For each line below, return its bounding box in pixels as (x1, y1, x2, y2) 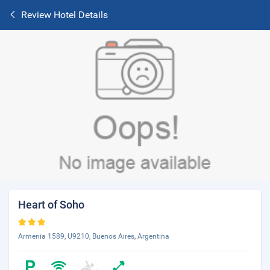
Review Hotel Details (21, 9, 108, 20)
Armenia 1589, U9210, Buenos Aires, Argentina (18, 232, 169, 240)
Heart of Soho (18, 198, 84, 211)
